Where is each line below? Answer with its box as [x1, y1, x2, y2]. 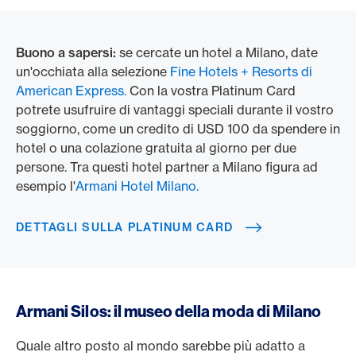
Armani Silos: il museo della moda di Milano [16, 301, 324, 321]
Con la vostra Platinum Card [126, 83, 296, 99]
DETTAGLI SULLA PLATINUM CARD [16, 220, 234, 234]
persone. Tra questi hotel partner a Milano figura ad [16, 159, 318, 175]
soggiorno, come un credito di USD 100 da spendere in [16, 121, 340, 137]
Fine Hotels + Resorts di [170, 64, 312, 79]
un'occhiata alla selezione [16, 64, 170, 79]
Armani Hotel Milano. [75, 178, 199, 194]
